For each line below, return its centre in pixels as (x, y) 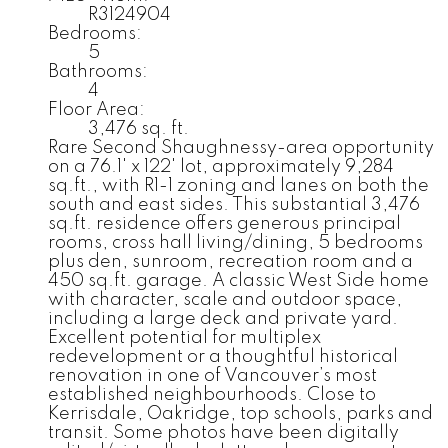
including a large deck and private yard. (223, 319)
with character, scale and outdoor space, (225, 300)
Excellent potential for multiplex (184, 338)
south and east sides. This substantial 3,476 (234, 205)
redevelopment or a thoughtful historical (223, 357)
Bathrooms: (98, 72)
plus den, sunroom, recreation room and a (230, 262)
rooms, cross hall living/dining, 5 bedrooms (235, 243)
